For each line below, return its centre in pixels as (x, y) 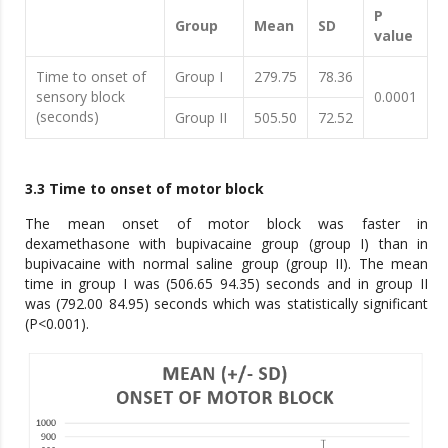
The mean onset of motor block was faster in (226, 224)
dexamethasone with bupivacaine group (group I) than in (226, 244)
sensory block (80, 97)
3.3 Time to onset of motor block (144, 189)
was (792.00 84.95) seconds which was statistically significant (226, 304)
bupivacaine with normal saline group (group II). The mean (226, 264)
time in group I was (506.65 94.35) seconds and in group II (226, 284)
